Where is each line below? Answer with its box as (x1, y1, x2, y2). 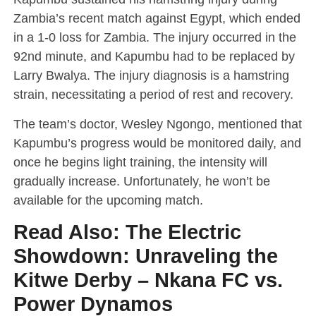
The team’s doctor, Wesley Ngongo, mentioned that (13, 116, 302, 131)
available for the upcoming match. (13, 192, 203, 207)
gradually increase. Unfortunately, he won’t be (13, 173, 270, 188)
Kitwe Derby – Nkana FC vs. (13, 268, 283, 291)
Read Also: (13, 220, 126, 243)
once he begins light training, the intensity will (13, 154, 267, 169)
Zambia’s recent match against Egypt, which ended (13, 10, 300, 25)
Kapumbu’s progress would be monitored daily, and (13, 135, 301, 150)
